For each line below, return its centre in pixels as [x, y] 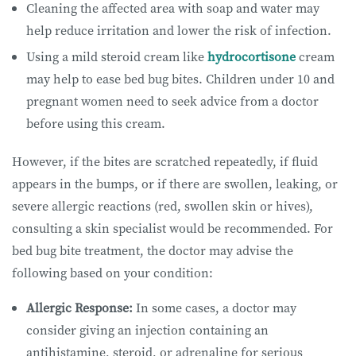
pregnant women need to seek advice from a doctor [172, 101]
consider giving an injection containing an [147, 330]
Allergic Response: [79, 308]
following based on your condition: [114, 273]
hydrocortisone [252, 57]
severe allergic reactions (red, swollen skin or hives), [163, 206]
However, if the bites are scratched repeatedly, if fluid [165, 162]
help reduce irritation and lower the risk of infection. [180, 31]
